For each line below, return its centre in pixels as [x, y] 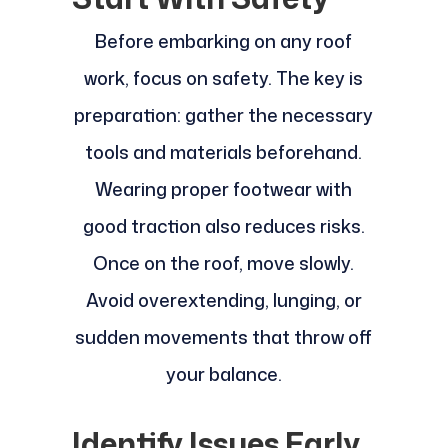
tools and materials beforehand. [224, 152]
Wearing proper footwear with [224, 189]
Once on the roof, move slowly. [224, 263]
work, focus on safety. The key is [224, 78]
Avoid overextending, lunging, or [223, 300]
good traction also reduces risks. [223, 226]
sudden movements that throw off [224, 337]
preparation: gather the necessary [224, 115]
